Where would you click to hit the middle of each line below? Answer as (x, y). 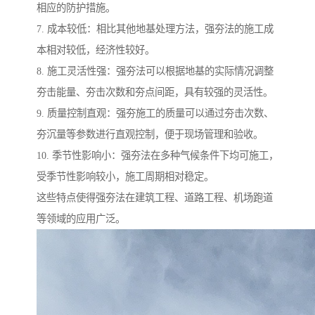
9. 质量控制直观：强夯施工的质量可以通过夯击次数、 (155, 114)
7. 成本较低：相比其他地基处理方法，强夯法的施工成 (155, 29)
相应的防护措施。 (76, 8)
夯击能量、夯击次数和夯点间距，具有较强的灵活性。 (155, 92)
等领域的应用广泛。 (81, 219)
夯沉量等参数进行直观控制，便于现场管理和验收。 (150, 135)
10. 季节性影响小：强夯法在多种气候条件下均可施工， (157, 156)
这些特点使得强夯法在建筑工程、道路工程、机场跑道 (155, 198)
